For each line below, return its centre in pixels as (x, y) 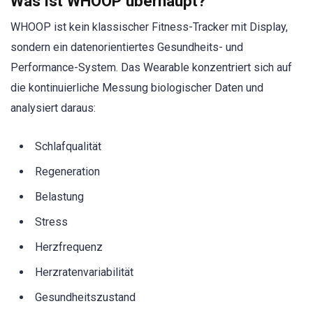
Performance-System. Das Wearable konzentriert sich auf (151, 67)
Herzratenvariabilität (84, 272)
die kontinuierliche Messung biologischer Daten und (137, 87)
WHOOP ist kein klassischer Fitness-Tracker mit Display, (149, 27)
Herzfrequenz (69, 247)
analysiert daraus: (53, 108)
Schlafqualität (68, 147)
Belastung (59, 197)
